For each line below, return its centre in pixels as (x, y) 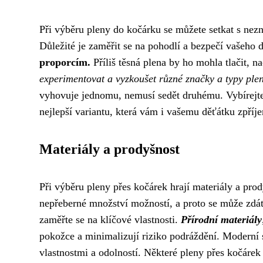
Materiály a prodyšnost (109, 149)
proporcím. (65, 62)
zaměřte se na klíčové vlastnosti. (110, 220)
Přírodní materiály (221, 220)
